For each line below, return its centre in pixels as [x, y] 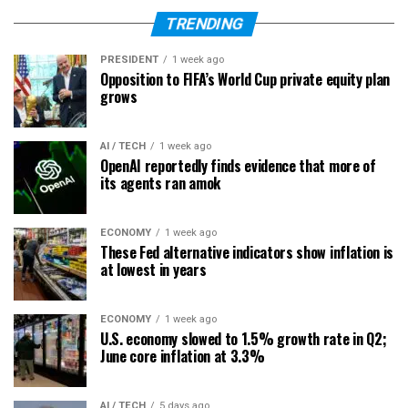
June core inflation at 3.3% [183, 356]
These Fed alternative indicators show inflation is [247, 252]
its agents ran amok [160, 183]
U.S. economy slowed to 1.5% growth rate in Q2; [244, 338]
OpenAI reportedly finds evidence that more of [238, 165]
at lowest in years [153, 269]
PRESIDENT [129, 59]
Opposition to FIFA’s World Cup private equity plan [245, 79]
